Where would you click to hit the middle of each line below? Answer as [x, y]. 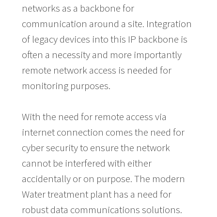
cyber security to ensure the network [96, 147]
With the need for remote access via [94, 116]
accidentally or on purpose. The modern [103, 178]
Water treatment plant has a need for [96, 194]
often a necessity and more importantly [101, 54]
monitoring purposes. [66, 85]
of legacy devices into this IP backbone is [104, 39]
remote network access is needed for [96, 70]
